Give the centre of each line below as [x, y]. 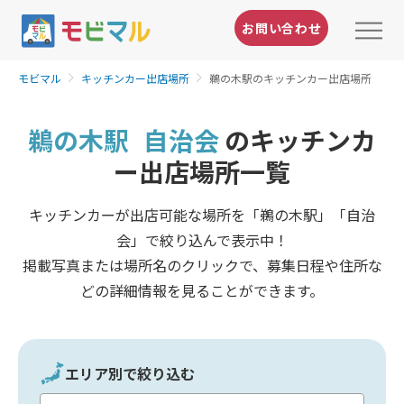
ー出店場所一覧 [202, 171]
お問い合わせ [282, 28]
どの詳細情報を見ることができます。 [202, 290]
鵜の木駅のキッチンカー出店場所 [290, 78]
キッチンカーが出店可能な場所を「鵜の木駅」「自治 [202, 214]
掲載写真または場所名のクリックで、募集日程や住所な [202, 265]
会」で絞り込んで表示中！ [202, 239]
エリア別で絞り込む [130, 373]
